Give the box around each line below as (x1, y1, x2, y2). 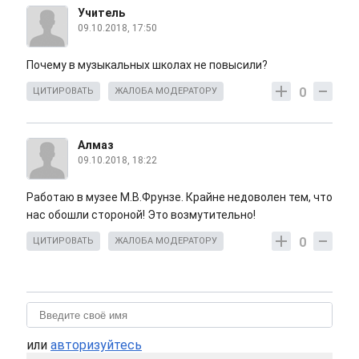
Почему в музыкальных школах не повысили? (26, 58, 268, 72)
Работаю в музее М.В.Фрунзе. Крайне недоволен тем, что (26, 191, 333, 204)
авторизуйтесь (50, 337, 142, 353)
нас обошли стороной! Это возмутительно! (26, 208, 258, 222)
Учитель (78, 6, 125, 20)
